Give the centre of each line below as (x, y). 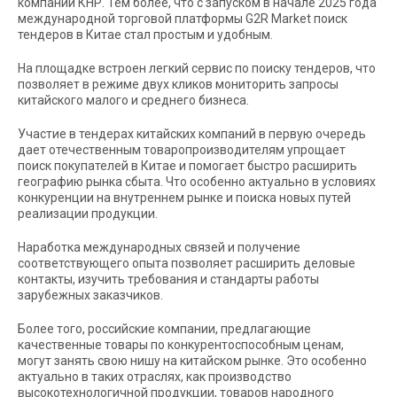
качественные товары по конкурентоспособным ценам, (181, 344)
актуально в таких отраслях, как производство (155, 376)
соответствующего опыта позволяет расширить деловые (187, 263)
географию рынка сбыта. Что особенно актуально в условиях (197, 181)
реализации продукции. (88, 213)
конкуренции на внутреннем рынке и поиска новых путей (184, 197)
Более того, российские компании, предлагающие (164, 328)
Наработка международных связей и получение (159, 247)
